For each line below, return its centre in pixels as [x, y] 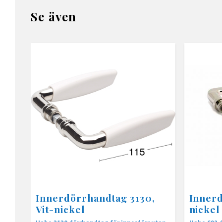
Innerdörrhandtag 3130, [96, 198]
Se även [54, 16]
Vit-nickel [60, 209]
